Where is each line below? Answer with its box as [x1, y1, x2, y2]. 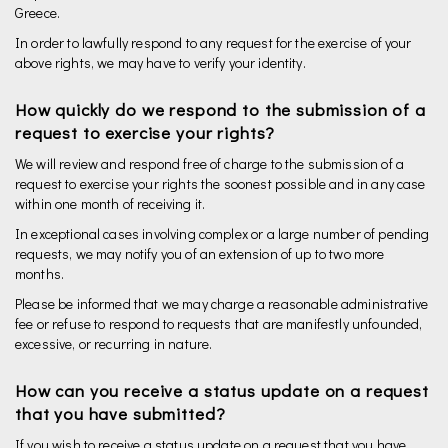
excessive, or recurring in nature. [15, 334, 213, 353]
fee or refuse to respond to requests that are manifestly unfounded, [15, 314, 423, 333]
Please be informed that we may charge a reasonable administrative [15, 294, 429, 313]
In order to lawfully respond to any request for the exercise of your [15, 33, 412, 52]
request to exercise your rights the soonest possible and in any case [15, 174, 426, 193]
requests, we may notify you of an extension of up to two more [15, 244, 385, 263]
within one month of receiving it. [15, 194, 206, 213]
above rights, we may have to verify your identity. [15, 53, 306, 72]
